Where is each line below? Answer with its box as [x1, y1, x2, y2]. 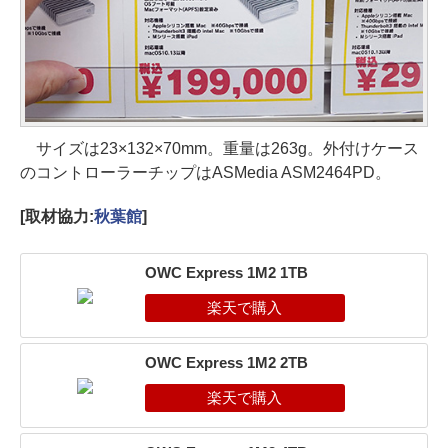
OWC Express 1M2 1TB [144, 263, 308, 281]
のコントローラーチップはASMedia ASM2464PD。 [20, 163, 391, 181]
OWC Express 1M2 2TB [144, 353, 308, 371]
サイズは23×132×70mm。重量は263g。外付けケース [20, 139, 419, 157]
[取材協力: [20, 207, 94, 225]
